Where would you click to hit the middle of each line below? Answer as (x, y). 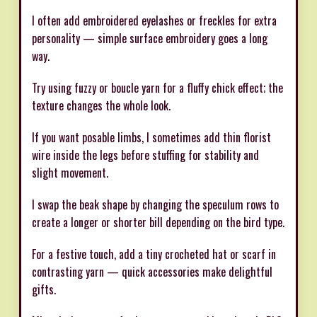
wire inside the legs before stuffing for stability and (145, 155)
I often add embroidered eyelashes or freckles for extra (154, 21)
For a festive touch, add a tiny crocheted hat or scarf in (154, 254)
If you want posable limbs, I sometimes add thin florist (151, 138)
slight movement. (70, 173)
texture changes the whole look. (101, 106)
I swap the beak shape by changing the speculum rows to (155, 205)
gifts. (44, 290)
